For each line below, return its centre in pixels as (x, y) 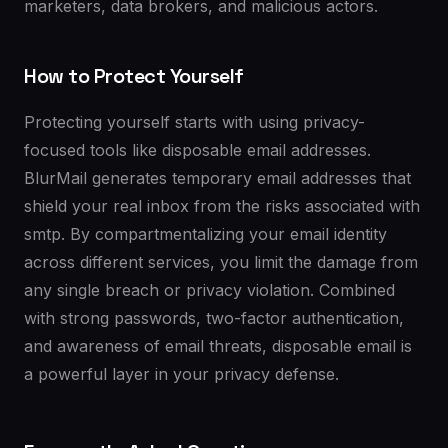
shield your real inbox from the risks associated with (222, 206)
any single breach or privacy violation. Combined (209, 290)
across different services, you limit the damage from (221, 262)
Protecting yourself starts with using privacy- (194, 122)
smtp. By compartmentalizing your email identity (205, 234)
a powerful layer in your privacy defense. (181, 374)
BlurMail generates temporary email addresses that (217, 178)
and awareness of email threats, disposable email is (218, 346)
